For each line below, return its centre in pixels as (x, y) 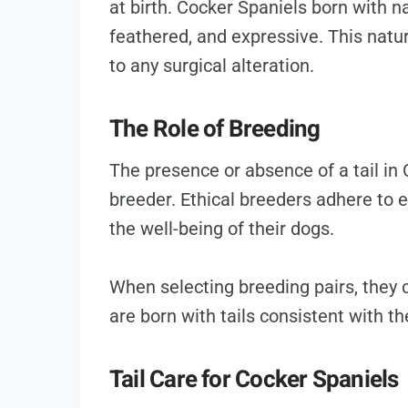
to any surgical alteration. (212, 66)
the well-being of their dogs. (222, 229)
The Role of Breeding (215, 130)
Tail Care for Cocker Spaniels (254, 380)
